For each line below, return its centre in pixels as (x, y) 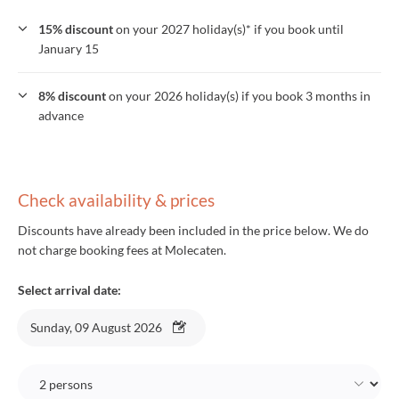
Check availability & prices (116, 200)
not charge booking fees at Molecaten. (122, 250)
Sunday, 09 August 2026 (96, 328)
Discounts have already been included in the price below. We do (193, 231)
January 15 (69, 49)
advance (61, 116)
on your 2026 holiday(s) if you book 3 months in (238, 96)
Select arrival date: (69, 290)
